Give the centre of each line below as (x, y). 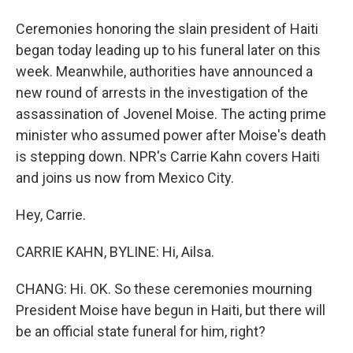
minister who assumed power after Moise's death (171, 135)
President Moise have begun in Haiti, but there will (171, 310)
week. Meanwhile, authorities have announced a (164, 71)
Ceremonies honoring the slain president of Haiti (167, 29)
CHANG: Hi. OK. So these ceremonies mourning (164, 289)
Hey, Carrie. (51, 215)
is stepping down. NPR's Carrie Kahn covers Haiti (168, 156)
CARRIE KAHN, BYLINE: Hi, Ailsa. (115, 252)
